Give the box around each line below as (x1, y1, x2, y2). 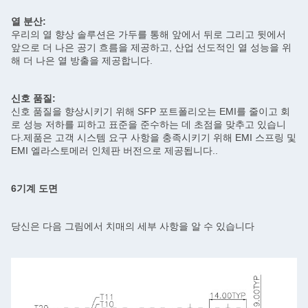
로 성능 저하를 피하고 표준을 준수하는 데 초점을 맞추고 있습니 (11, 119, 286, 130)
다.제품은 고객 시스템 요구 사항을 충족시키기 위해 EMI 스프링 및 (11, 132, 296, 143)
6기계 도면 (11, 183, 58, 194)
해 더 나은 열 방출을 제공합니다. (11, 55, 153, 66)
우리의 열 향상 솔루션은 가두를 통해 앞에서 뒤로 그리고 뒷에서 (11, 29, 286, 40)
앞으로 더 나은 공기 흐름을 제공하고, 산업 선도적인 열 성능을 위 (11, 42, 291, 53)
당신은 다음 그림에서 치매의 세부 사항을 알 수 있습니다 (11, 221, 254, 232)
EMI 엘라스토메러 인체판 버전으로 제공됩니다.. (11, 145, 218, 156)
